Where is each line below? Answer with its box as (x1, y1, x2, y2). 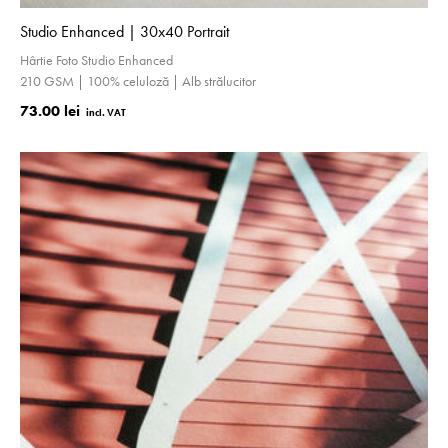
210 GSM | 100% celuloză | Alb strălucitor (20, 72, 256, 90)
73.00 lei (20, 101, 80, 121)
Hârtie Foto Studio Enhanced (20, 51, 173, 69)
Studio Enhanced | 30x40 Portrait (20, 21, 229, 42)
